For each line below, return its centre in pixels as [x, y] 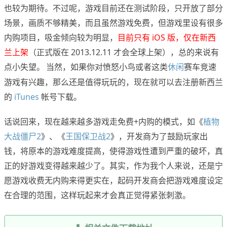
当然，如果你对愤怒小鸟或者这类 [107, 67]
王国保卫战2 [88, 137]
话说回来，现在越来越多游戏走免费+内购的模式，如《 [104, 122]
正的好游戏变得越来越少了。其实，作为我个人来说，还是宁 [113, 166]
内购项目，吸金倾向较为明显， [61, 38]
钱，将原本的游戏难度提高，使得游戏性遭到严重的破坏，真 [113, 151]
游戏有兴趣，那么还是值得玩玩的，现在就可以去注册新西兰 [113, 82]
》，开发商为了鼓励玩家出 [159, 137]
